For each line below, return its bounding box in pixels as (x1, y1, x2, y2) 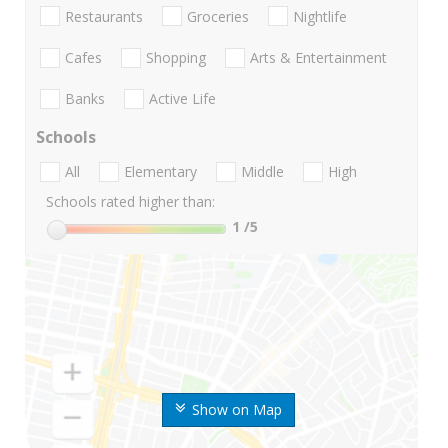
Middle (241, 162, 284, 182)
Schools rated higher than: (46, 192, 215, 212)
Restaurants (65, 6, 143, 26)
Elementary (124, 162, 197, 182)
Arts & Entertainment (250, 47, 387, 67)
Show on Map (191, 400, 282, 420)
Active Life (149, 89, 216, 109)
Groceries (187, 6, 249, 26)
